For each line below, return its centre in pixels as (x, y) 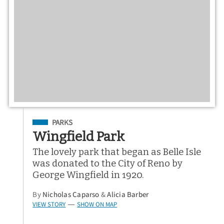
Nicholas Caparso (71, 194)
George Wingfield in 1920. (88, 175)
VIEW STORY (49, 204)
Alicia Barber (128, 194)
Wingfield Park (79, 137)
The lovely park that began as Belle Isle (117, 152)
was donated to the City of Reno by (108, 164)
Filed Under (54, 121)
